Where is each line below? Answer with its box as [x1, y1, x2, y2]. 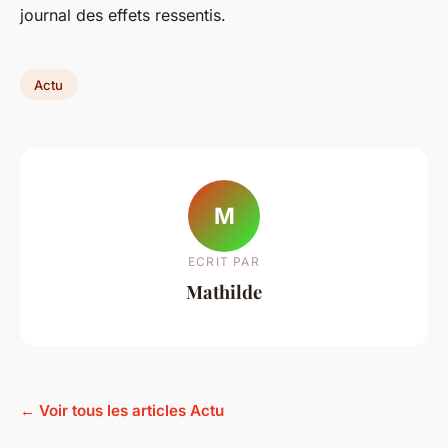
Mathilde [186, 279, 262, 305]
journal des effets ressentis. [20, 4, 226, 25]
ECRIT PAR [188, 254, 260, 270]
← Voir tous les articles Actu [20, 400, 224, 420]
